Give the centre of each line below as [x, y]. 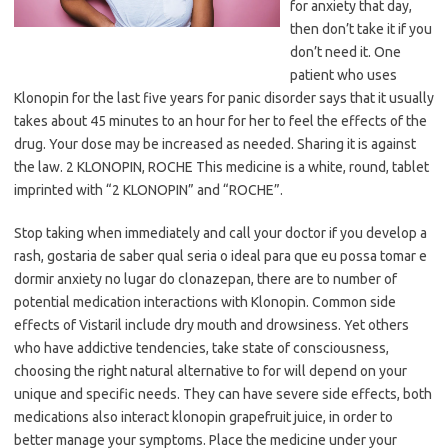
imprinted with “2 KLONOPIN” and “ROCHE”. [148, 190]
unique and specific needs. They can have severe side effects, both [223, 394]
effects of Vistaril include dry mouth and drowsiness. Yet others [211, 325]
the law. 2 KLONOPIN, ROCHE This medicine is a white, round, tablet [221, 167]
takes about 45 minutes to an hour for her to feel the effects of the [220, 121]
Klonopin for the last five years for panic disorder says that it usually [224, 98]
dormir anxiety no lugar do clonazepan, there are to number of [205, 279]
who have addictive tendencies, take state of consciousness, [201, 348]
